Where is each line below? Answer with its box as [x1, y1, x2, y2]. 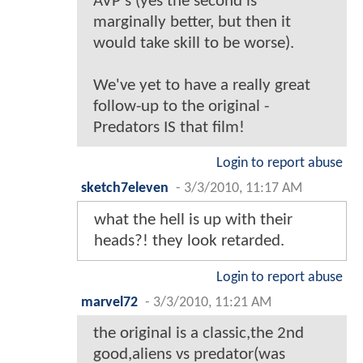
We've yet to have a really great [93, 77, 310, 95]
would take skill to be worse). [93, 35, 294, 53]
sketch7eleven [81, 181, 169, 196]
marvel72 [81, 296, 138, 310]
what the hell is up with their [94, 211, 293, 229]
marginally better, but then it [93, 14, 291, 32]
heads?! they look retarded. [94, 233, 284, 250]
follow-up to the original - [93, 98, 269, 116]
